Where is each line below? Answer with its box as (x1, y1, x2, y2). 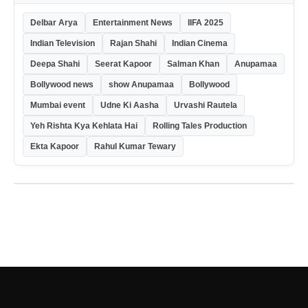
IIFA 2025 (188, 17, 223, 27)
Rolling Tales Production (153, 120, 247, 131)
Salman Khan (167, 58, 219, 69)
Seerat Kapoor (95, 58, 152, 69)
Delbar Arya (30, 17, 78, 27)
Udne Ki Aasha (100, 100, 159, 110)
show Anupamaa (109, 79, 174, 89)
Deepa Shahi (30, 58, 80, 69)
